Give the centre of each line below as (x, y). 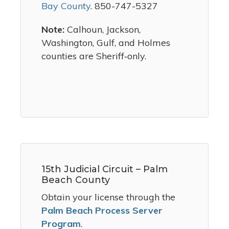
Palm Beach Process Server (102, 211)
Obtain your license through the (108, 197)
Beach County (76, 180)
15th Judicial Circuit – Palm (105, 169)
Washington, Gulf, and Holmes (106, 43)
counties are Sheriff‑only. (94, 56)
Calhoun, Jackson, (102, 30)
